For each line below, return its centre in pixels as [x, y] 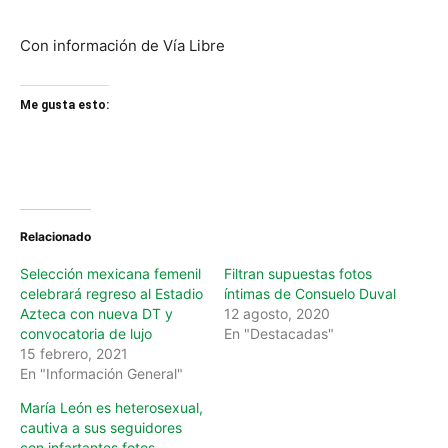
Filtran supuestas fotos [298, 273]
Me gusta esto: [64, 105]
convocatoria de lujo [86, 333]
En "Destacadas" [279, 333]
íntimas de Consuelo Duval [310, 293]
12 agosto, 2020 [277, 313]
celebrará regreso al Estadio [111, 293]
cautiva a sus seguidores [101, 427]
